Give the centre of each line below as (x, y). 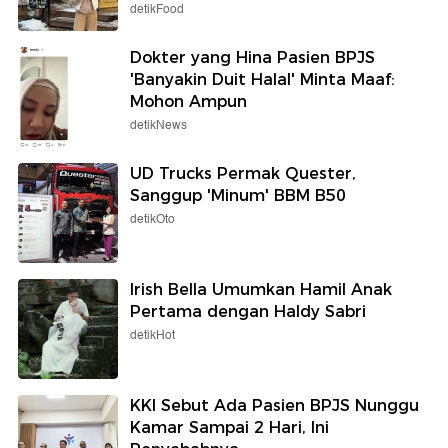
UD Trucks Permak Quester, (243, 173)
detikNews (158, 125)
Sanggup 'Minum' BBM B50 (238, 195)
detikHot (152, 335)
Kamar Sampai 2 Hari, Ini (229, 427)
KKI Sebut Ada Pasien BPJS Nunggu (274, 405)
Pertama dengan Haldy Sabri (248, 311)
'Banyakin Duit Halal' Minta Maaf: (262, 79)
